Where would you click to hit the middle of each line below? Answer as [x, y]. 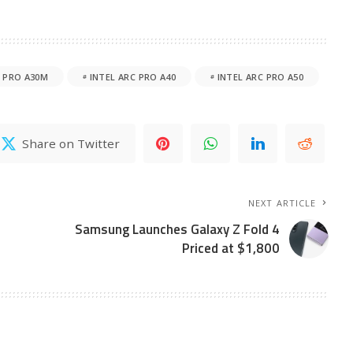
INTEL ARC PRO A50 [260, 76]
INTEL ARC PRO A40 [133, 76]
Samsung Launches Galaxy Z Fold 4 [178, 230]
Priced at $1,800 [231, 249]
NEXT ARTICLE [282, 203]
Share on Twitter [71, 143]
